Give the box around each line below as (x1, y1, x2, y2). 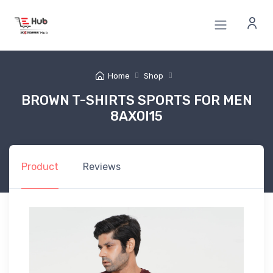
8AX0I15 (110, 108, 163, 124)
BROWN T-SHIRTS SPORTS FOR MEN (21, 92, 252, 108)
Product (21, 160, 58, 172)
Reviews (83, 160, 121, 172)
